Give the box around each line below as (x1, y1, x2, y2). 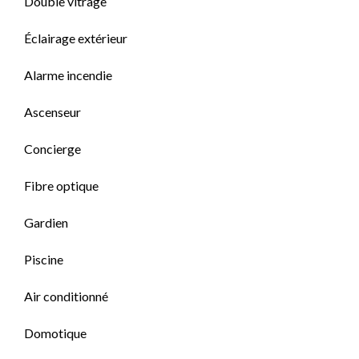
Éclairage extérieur (24, 30, 127, 46)
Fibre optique (24, 178, 99, 193)
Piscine (24, 252, 63, 267)
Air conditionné (24, 288, 108, 304)
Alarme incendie (24, 67, 112, 83)
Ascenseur (24, 104, 81, 119)
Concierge (24, 141, 81, 156)
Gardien (24, 215, 68, 230)
